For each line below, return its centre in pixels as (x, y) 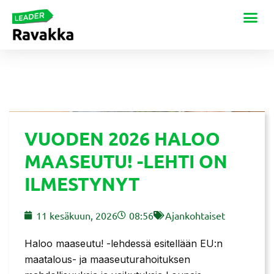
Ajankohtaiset (195, 215)
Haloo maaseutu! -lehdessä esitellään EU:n (124, 243)
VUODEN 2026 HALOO (122, 138)
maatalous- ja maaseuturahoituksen (107, 259)
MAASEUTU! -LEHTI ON (126, 161)
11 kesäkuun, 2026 (77, 215)
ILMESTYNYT (82, 183)
